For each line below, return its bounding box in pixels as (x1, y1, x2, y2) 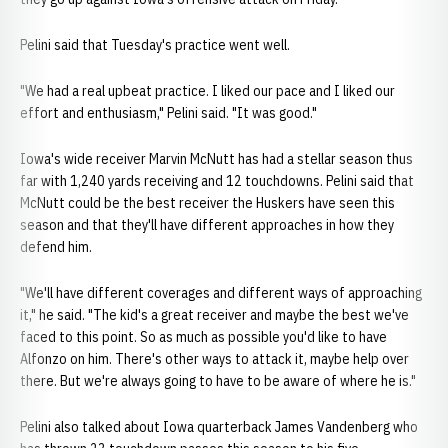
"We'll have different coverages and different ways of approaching (20, 284, 422, 302)
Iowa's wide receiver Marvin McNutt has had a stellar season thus (20, 150, 413, 168)
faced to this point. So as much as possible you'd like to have (20, 328, 387, 346)
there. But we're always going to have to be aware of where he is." (20, 372, 416, 390)
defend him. (20, 238, 92, 256)
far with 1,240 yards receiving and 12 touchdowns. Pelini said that (20, 172, 414, 190)
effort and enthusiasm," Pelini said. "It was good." (20, 104, 317, 122)
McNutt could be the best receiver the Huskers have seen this (20, 194, 395, 212)
